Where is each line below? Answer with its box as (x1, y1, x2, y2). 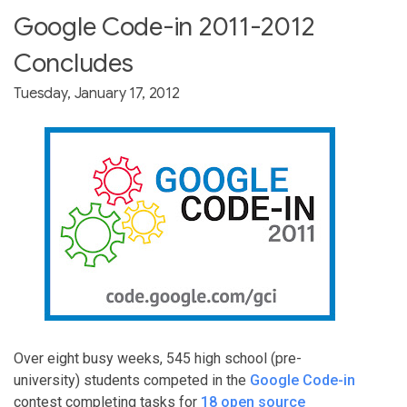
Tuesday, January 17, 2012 (14, 84, 180, 103)
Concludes (14, 47, 134, 79)
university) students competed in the (14, 372, 250, 389)
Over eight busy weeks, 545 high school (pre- (14, 350, 302, 367)
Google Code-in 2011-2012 (14, 11, 315, 43)
